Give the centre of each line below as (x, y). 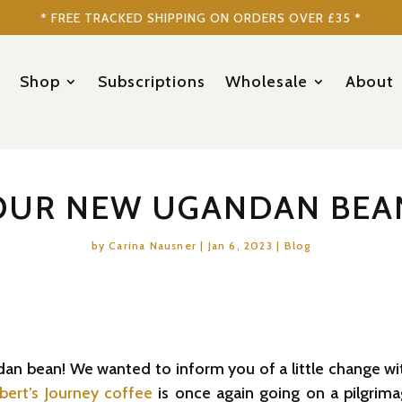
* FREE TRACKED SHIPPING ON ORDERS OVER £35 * (201, 18)
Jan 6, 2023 (240, 245)
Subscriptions (152, 81)
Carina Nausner (153, 245)
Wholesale (267, 81)
